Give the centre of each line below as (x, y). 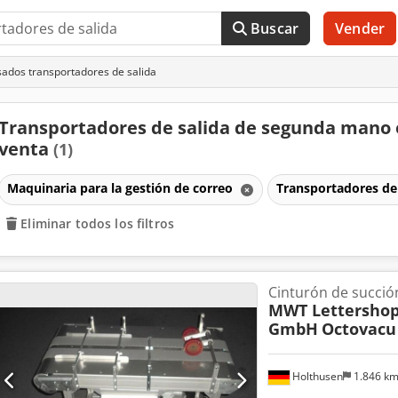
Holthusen (316, 376)
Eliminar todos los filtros (97, 223)
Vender (360, 28)
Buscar (275, 28)
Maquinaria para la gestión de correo (121, 187)
